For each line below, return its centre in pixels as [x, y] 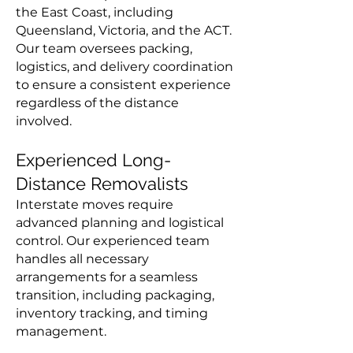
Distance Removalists [102, 184]
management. [61, 331]
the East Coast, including [95, 12]
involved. [44, 121]
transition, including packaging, [115, 295]
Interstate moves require [95, 204]
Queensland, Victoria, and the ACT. [124, 30]
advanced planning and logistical [120, 223]
